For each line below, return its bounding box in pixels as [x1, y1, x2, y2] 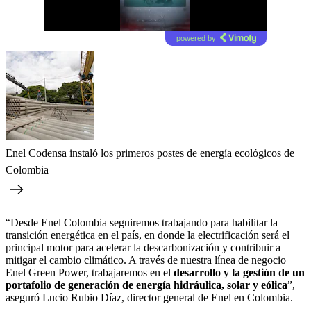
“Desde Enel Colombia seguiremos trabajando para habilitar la [6, 216, 278, 228]
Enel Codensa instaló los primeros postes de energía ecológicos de [6, 146, 294, 159]
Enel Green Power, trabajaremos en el [6, 266, 174, 278]
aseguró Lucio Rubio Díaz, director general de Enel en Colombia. [6, 291, 293, 303]
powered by [176, 33, 216, 42]
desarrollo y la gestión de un [174, 266, 305, 278]
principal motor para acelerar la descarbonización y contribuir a [6, 241, 280, 253]
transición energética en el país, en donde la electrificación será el [6, 228, 289, 241]
